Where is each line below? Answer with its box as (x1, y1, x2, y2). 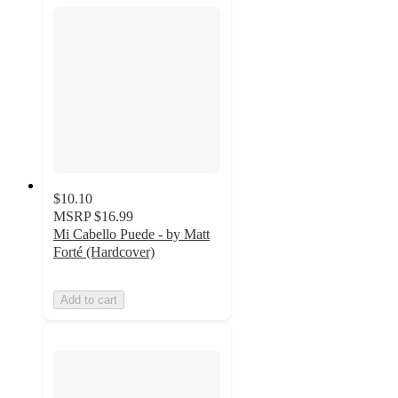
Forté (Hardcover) (53, 243, 155, 259)
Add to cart (60, 292, 117, 306)
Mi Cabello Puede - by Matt (53, 226, 210, 242)
